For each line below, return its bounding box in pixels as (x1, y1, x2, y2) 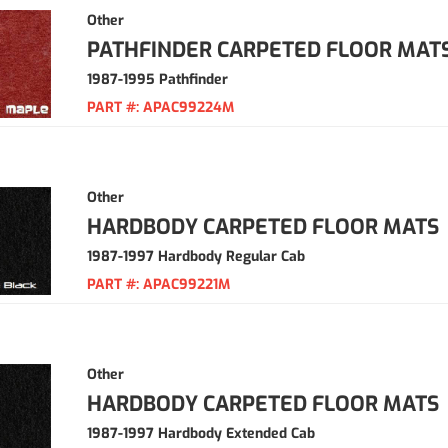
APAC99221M (143, 275, 230, 294)
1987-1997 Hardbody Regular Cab (87, 247, 305, 266)
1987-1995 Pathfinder (87, 70, 228, 89)
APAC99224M (143, 98, 234, 117)
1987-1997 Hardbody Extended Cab (87, 424, 315, 443)
